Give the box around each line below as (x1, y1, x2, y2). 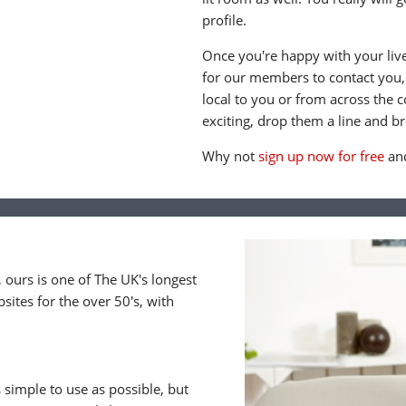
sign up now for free (258, 147, 385, 166)
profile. (202, 11, 247, 30)
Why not (202, 147, 259, 166)
